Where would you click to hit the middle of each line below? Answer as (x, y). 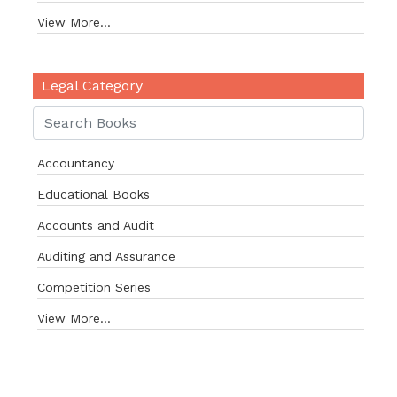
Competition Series (94, 287)
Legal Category (92, 86)
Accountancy (76, 163)
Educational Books (93, 194)
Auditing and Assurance (106, 256)
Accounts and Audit (96, 225)
